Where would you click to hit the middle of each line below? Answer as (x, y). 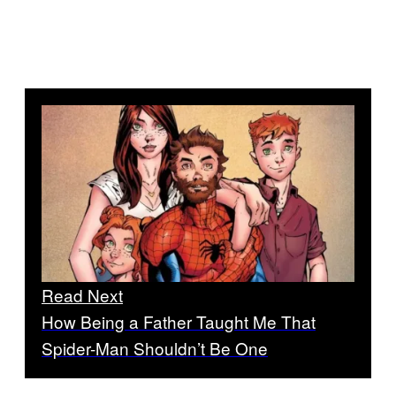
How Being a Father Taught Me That (179, 321)
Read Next (82, 294)
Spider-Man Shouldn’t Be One (155, 347)
